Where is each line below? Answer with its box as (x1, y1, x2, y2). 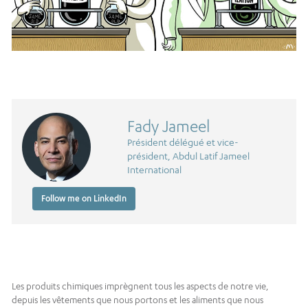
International (126, 163, 181, 175)
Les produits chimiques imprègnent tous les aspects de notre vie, (12, 280, 269, 291)
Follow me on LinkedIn (41, 192, 126, 203)
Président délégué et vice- (126, 135, 239, 148)
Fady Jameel (126, 116, 210, 135)
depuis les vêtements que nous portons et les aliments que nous (12, 294, 263, 305)
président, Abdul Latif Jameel (126, 149, 250, 162)
